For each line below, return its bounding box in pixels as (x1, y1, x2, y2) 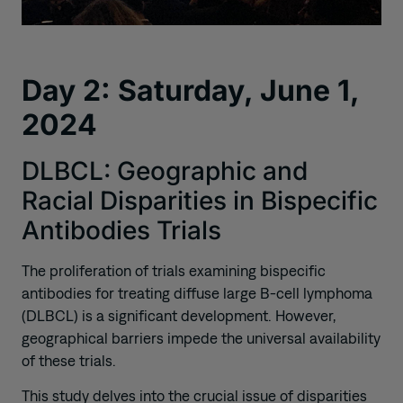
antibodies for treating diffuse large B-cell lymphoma (22, 283, 372, 302)
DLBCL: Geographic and (22, 155, 308, 186)
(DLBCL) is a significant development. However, (22, 306, 336, 325)
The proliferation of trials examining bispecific (22, 261, 326, 280)
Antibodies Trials (22, 214, 221, 246)
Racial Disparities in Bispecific (22, 184, 378, 216)
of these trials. (22, 351, 116, 370)
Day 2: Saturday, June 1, (22, 72, 359, 108)
